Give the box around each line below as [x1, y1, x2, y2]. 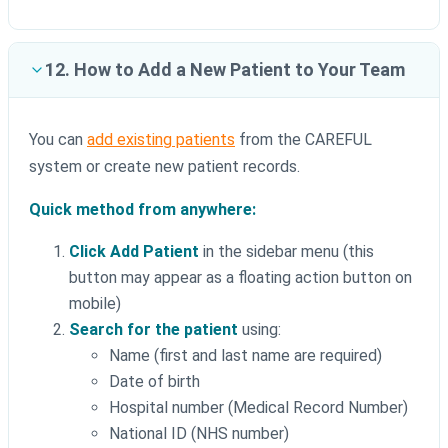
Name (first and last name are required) [109, 346, 382, 366]
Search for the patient [69, 320, 238, 340]
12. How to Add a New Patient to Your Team [45, 59, 405, 81]
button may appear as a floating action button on [69, 268, 412, 288]
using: [238, 320, 281, 340]
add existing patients [87, 130, 235, 150]
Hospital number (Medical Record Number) [109, 398, 408, 418]
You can [29, 130, 87, 150]
